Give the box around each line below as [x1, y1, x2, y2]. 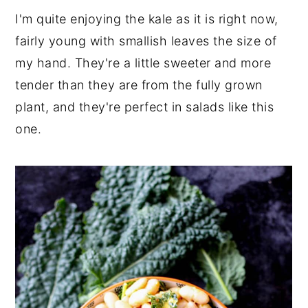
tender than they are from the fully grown [15, 77, 263, 92]
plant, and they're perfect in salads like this [15, 99, 274, 114]
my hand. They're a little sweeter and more [15, 55, 272, 70]
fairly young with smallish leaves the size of [15, 33, 277, 48]
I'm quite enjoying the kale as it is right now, [15, 11, 278, 26]
